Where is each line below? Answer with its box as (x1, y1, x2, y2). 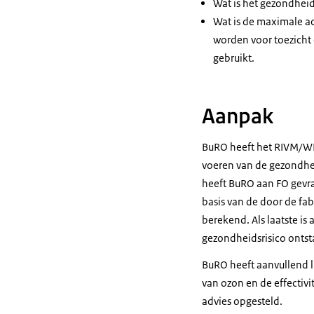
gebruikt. (213, 51, 254, 64)
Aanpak (202, 103, 273, 130)
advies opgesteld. (202, 294, 282, 308)
